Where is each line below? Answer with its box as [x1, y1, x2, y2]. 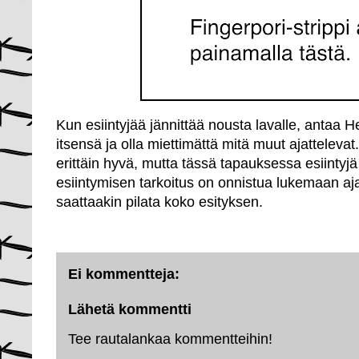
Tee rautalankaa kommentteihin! [68, 330, 272, 347]
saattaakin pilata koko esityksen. [56, 194, 263, 210]
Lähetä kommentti [68, 301, 192, 317]
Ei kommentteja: [68, 266, 179, 282]
